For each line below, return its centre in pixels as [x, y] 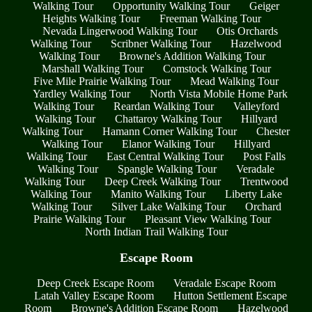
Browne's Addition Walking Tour [192, 56]
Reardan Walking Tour [163, 106]
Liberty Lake [253, 194]
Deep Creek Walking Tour [162, 181]
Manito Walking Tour [158, 194]
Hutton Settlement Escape [230, 296]
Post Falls [264, 156]
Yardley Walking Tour [81, 93]
